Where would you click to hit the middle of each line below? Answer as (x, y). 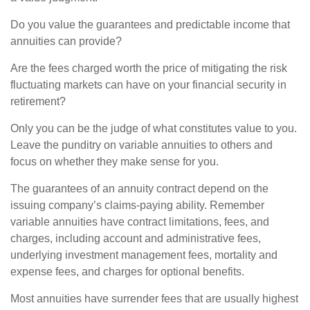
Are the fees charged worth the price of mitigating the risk (149, 68)
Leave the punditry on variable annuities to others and (142, 145)
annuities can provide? (66, 41)
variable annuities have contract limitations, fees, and (140, 222)
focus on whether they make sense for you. (115, 162)
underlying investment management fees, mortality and (144, 255)
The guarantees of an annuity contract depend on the (139, 189)
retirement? (38, 101)
